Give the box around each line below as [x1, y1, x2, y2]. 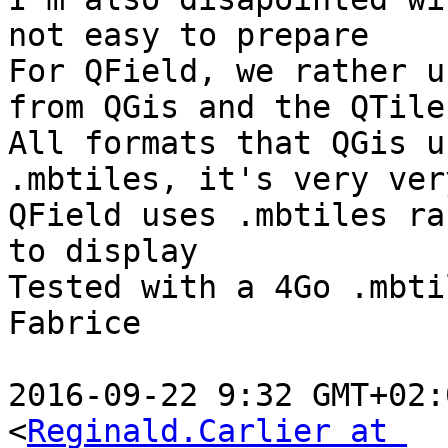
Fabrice [8, 305, 141, 342]
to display [8, 233, 198, 270]
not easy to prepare [8, 17, 369, 54]
